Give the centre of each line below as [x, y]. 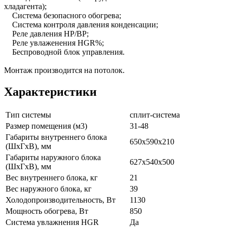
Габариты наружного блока [53, 157]
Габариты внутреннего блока [56, 137]
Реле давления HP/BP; [46, 33]
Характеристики [50, 91]
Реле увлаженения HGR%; [54, 43]
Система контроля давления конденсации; [81, 24]
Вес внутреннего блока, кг [52, 177]
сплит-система [155, 115]
